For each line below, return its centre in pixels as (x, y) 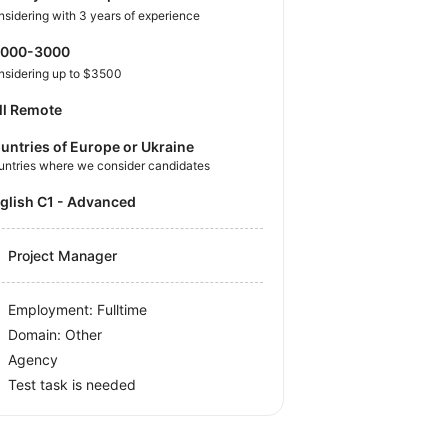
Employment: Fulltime (78, 309)
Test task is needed (72, 384)
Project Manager (63, 255)
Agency (33, 359)
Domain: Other (55, 334)
